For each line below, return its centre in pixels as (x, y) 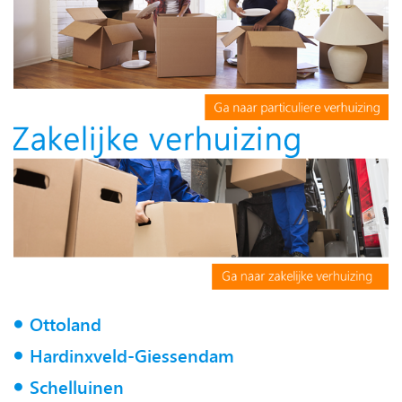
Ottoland (65, 324)
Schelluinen (76, 387)
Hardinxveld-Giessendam (131, 355)
